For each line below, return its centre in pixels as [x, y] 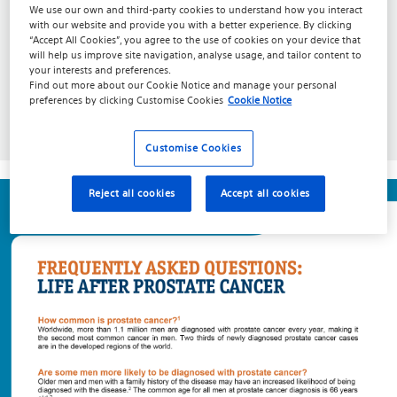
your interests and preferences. [101, 70]
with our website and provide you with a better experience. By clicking [191, 25]
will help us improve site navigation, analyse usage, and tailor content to [196, 55]
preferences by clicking [83, 101]
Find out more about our [88, 86]
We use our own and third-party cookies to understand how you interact [196, 10]
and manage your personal [274, 86]
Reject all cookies [132, 194]
